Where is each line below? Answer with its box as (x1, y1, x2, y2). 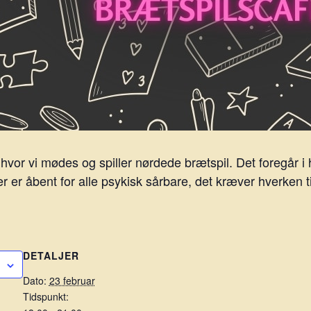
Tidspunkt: (22, 289, 69, 303)
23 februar (49, 274, 95, 287)
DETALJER (22, 249, 79, 262)
